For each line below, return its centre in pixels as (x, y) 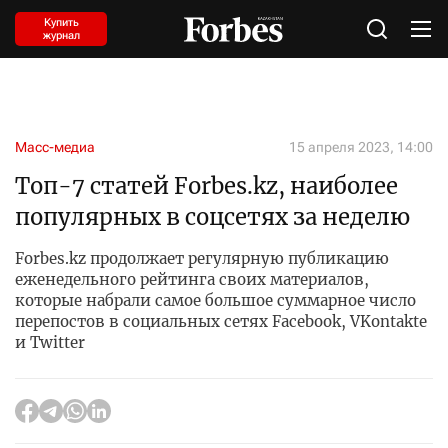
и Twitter (50, 342)
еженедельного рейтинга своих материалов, (192, 279)
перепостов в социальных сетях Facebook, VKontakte (221, 321)
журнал (61, 35)
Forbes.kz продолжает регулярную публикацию (202, 258)
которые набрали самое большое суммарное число (215, 300)
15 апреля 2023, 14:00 (361, 147)
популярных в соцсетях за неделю (212, 217)
